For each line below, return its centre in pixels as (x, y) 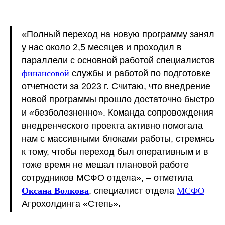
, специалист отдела (133, 191)
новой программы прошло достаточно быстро (118, 99)
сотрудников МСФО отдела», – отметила (107, 178)
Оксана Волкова (55, 191)
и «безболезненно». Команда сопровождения (118, 112)
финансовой (45, 73)
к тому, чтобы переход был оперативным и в (115, 151)
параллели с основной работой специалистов (118, 60)
